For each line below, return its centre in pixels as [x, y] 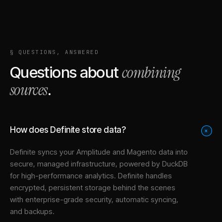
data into [172, 152]
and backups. [32, 211]
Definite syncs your [43, 152]
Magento [142, 152]
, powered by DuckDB [152, 164]
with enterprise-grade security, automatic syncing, [94, 199]
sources [29, 90]
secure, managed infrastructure [63, 164]
